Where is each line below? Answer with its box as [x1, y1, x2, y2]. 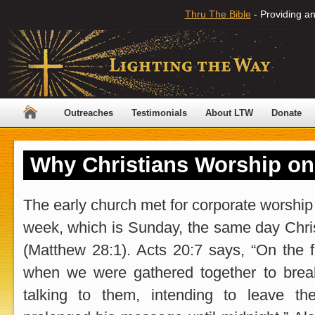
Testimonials [131, 108, 187, 118]
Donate [271, 108, 302, 118]
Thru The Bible [184, 8, 251, 20]
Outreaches [64, 108, 113, 118]
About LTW [205, 108, 253, 118]
